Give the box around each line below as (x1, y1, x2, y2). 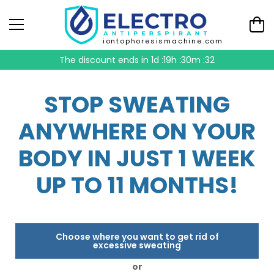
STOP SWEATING (44, 88, 230, 120)
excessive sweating (93, 239, 181, 251)
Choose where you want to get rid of (55, 230, 219, 243)
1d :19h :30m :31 (152, 53, 213, 66)
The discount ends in (61, 53, 152, 66)
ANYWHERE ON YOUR (18, 115, 256, 147)
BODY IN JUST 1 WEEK (18, 142, 256, 174)
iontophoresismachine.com (102, 35, 223, 46)
